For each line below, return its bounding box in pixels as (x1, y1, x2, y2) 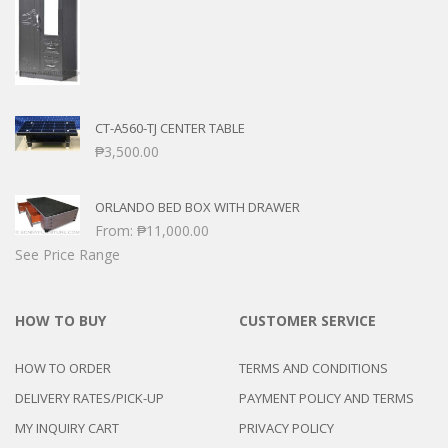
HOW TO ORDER (15, 358, 111, 377)
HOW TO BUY (15, 310, 106, 330)
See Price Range (15, 244, 120, 264)
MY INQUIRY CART (15, 418, 119, 437)
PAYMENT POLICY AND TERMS (239, 388, 414, 407)
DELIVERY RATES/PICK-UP (15, 388, 164, 407)
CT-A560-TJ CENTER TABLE (95, 118, 245, 137)
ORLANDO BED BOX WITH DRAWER (95, 197, 300, 216)
